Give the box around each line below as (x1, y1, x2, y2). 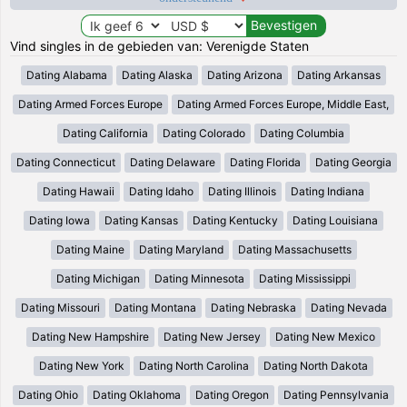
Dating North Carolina (139, 358, 249, 372)
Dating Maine (55, 242, 124, 256)
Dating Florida (229, 154, 301, 169)
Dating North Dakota (263, 358, 368, 372)
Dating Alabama (26, 67, 107, 82)
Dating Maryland (138, 242, 223, 256)
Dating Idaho (129, 184, 194, 198)
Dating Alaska (122, 67, 193, 82)
